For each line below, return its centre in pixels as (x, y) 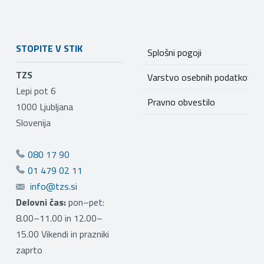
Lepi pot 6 (36, 90)
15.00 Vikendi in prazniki (62, 234)
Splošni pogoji (174, 52)
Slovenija (33, 122)
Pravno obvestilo (181, 102)
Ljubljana (55, 106)
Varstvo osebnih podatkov (199, 77)
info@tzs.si (53, 186)
